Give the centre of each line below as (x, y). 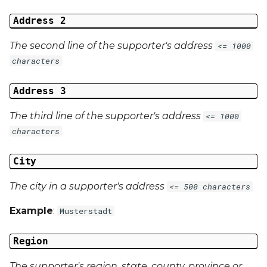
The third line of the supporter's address (106, 116)
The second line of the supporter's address (112, 46)
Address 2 (39, 21)
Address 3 (39, 91)
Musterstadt (86, 211)
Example (31, 210)
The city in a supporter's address (88, 186)
